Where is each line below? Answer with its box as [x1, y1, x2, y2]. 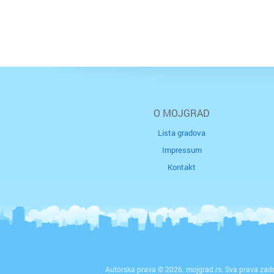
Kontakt [168, 161, 196, 173]
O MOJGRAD [154, 106, 210, 119]
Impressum [161, 144, 202, 156]
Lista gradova [158, 127, 206, 138]
